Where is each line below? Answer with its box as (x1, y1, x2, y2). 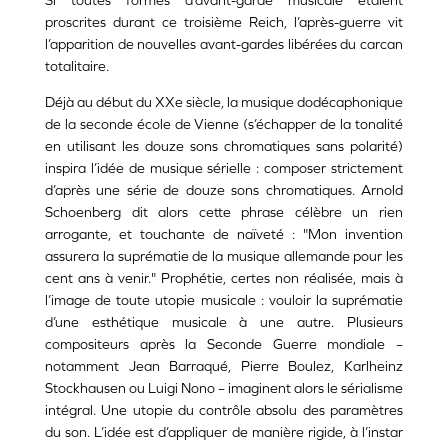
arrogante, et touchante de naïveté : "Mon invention (45, 226, 403, 243)
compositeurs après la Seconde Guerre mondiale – (45, 336, 403, 353)
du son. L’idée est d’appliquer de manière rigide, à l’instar (45, 424, 403, 441)
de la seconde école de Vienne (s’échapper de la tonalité (45, 116, 403, 133)
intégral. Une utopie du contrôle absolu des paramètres (45, 402, 403, 419)
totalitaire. (45, 58, 109, 75)
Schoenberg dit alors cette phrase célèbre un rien (45, 204, 403, 221)
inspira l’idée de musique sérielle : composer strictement (45, 160, 403, 177)
